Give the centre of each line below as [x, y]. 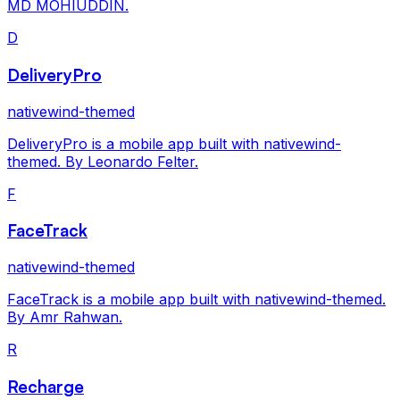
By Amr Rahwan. [65, 317]
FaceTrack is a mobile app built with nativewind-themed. [196, 299]
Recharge [46, 386]
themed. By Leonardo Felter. [103, 161]
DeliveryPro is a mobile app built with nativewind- [174, 143]
